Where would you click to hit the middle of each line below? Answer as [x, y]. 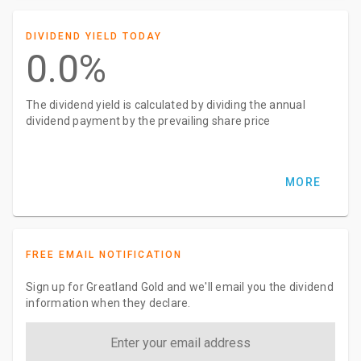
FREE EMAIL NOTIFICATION [104, 255]
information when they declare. [108, 303]
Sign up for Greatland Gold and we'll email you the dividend [180, 287]
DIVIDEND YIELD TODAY [94, 36]
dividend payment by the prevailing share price [148, 121]
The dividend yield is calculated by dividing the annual [166, 105]
